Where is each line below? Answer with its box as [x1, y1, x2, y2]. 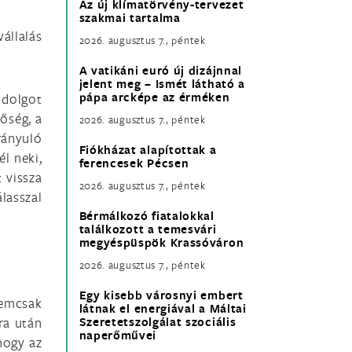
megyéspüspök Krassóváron [79, 234, 244, 251]
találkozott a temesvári [79, 221, 217, 238]
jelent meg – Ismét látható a [79, 75, 246, 93]
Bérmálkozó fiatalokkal [79, 207, 214, 225]
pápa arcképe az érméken [79, 89, 230, 106]
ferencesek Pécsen [79, 155, 189, 172]
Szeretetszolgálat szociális [79, 313, 236, 331]
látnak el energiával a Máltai [79, 300, 247, 317]
